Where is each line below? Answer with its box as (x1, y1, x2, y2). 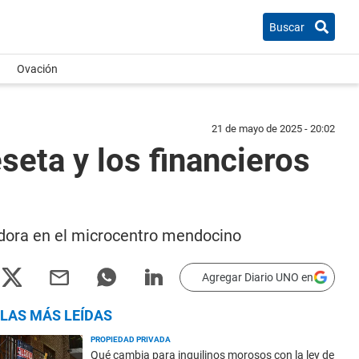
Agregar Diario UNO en (202, 271, 313, 284)
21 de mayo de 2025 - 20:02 (212, 123, 335, 135)
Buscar (269, 20, 305, 34)
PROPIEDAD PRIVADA (91, 335, 171, 344)
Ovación (17, 63, 58, 75)
